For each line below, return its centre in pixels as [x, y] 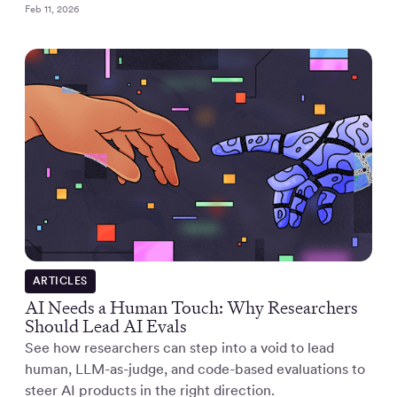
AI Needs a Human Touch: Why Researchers [191, 308]
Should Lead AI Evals [106, 327]
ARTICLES [60, 281]
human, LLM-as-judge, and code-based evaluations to [195, 370]
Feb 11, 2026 [52, 8]
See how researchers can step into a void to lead [179, 348]
